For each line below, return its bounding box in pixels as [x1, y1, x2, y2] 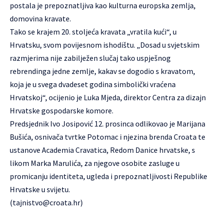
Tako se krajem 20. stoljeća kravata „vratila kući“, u [10, 27, 177, 36]
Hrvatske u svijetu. [10, 184, 70, 194]
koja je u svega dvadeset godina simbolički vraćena [10, 79, 176, 89]
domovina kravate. [10, 14, 71, 23]
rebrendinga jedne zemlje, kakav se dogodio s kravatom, [10, 66, 195, 76]
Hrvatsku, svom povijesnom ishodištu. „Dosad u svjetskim [10, 40, 200, 50]
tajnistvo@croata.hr [13, 198, 80, 207]
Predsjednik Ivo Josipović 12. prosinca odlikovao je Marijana [10, 119, 205, 128]
